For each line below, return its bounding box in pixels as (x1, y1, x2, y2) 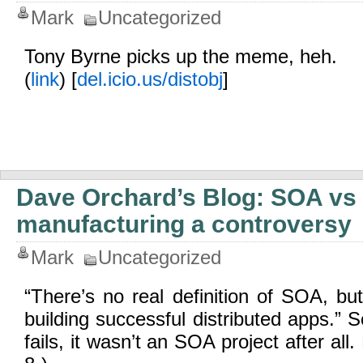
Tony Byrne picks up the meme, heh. (24, 45, 337, 67)
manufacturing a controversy (16, 211, 352, 237)
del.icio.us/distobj (77, 68, 223, 90)
